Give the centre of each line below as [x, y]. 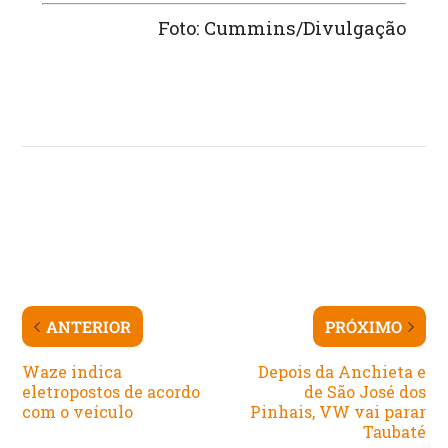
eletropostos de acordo [111, 392]
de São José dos [364, 392]
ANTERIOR [89, 327]
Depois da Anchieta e [341, 372]
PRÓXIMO [363, 327]
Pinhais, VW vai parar [337, 412]
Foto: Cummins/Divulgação [281, 27]
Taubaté [394, 432]
